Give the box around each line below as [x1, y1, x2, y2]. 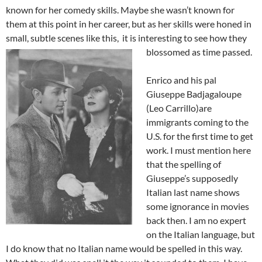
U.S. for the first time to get [146, 130, 253, 142]
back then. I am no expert [146, 214, 246, 226]
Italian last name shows [146, 186, 240, 198]
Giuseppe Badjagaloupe [146, 88, 242, 99]
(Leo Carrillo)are [146, 102, 212, 113]
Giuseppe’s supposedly [146, 172, 238, 184]
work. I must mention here [146, 144, 251, 156]
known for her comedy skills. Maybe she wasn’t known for [6, 4, 235, 15]
